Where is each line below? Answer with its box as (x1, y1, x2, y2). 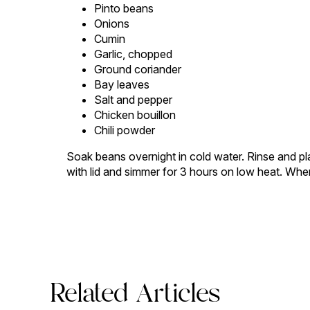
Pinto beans (94, 1, 154, 15)
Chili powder (94, 123, 155, 137)
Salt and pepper (94, 93, 172, 107)
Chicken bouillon (94, 108, 176, 122)
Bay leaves (94, 77, 149, 91)
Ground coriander (94, 62, 181, 76)
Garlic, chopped (94, 47, 172, 61)
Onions (94, 17, 129, 30)
